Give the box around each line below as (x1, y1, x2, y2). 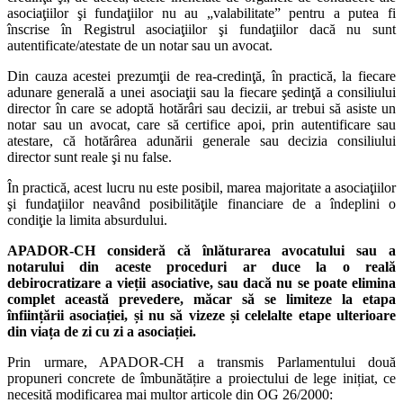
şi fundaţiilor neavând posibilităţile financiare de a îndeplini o (7, 195, 396, 211)
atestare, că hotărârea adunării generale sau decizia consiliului (7, 132, 396, 148)
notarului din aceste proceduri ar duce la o (7, 258, 365, 274)
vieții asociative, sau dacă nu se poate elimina (117, 274, 397, 291)
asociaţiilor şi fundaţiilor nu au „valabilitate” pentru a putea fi (7, 4, 396, 21)
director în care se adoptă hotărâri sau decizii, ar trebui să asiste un (7, 100, 396, 116)
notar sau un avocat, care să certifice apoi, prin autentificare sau (7, 116, 396, 132)
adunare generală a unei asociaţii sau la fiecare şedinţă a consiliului (7, 84, 396, 100)
